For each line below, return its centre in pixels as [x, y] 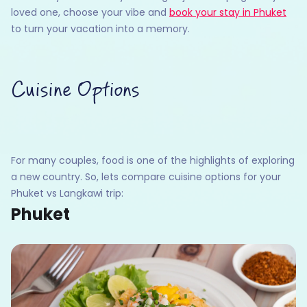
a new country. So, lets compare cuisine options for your [146, 176]
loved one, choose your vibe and [90, 12]
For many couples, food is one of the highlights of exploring [153, 160]
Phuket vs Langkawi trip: [67, 193]
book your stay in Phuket [228, 12]
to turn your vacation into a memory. [100, 28]
